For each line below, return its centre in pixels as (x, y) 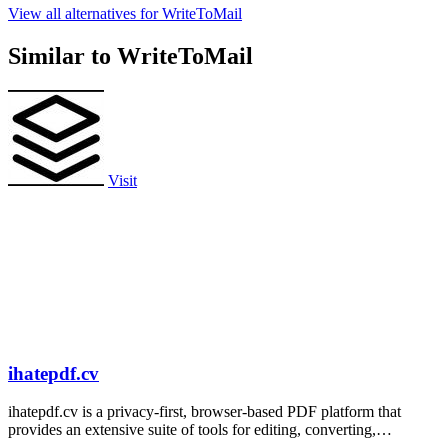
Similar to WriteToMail (130, 56)
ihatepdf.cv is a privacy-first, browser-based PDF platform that (204, 412)
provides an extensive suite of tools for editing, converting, (192, 430)
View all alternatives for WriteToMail (125, 14)
